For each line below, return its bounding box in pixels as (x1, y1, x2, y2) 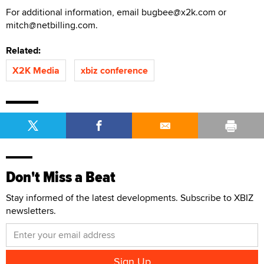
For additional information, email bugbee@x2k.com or (6, 5, 226, 19)
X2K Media (12, 63, 60, 77)
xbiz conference (81, 63, 148, 77)
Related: (6, 43, 45, 57)
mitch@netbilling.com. (6, 18, 98, 32)
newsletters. (6, 203, 56, 217)
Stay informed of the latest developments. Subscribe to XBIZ (6, 190, 253, 204)
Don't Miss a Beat (6, 165, 115, 189)
